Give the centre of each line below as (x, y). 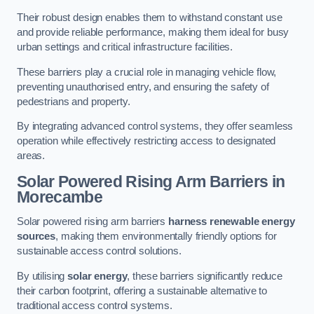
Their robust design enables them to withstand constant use (150, 18)
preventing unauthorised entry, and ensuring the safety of (143, 87)
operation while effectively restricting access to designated (146, 141)
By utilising (42, 276)
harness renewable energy (232, 222)
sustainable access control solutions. (99, 251)
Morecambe (60, 197)
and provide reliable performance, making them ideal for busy (153, 33)
